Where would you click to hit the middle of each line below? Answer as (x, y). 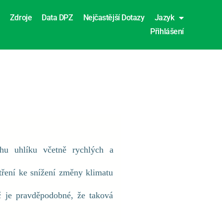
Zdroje (21, 18)
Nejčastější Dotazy (114, 18)
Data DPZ (57, 18)
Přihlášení (167, 31)
